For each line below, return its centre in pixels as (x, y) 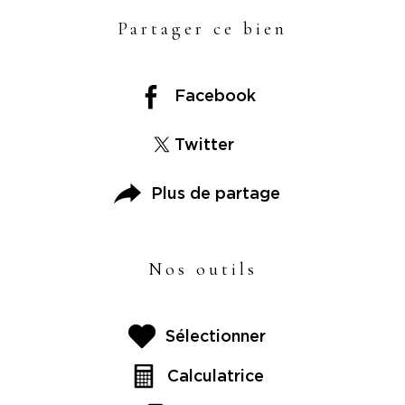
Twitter (204, 145)
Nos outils (202, 270)
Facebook (215, 96)
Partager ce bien (202, 29)
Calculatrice (215, 376)
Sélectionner (215, 336)
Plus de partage (215, 193)
